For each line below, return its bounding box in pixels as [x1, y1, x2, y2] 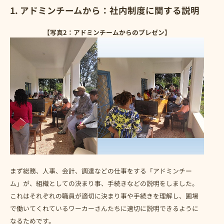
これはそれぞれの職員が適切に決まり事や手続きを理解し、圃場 [10, 190, 198, 200]
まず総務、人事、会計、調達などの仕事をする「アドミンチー [10, 165, 192, 175]
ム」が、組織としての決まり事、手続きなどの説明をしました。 [10, 178, 198, 188]
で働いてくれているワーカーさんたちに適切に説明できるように [10, 203, 198, 213]
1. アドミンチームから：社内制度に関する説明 [10, 4, 199, 17]
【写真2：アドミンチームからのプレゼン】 [43, 27, 171, 37]
